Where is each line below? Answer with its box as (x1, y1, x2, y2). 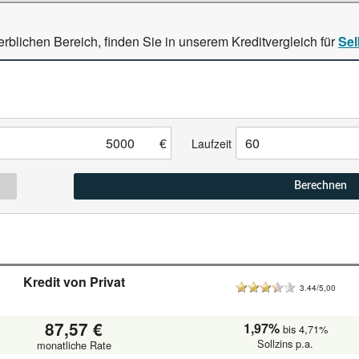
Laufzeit (192, 135, 232, 151)
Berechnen (294, 180, 347, 192)
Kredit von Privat (22, 272, 125, 291)
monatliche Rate (36, 337, 111, 353)
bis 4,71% (282, 321, 328, 337)
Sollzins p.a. (257, 336, 313, 352)
